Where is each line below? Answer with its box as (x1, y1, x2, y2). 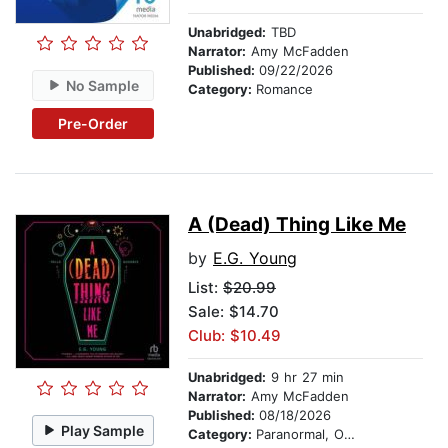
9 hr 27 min (266, 369, 344, 386)
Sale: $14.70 (188, 302, 279, 322)
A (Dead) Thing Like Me (188, 213, 406, 237)
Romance (256, 81, 313, 98)
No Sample (66, 76, 140, 94)
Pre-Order (57, 114, 128, 132)
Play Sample (61, 421, 145, 439)
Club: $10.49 (188, 326, 281, 346)
